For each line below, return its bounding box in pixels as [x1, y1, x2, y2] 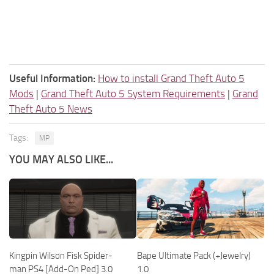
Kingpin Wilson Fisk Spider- [9, 250, 113, 262]
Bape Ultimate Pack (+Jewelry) [137, 250, 251, 262]
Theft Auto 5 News [9, 103, 92, 116]
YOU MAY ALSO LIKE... [9, 153, 113, 167]
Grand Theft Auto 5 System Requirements [41, 87, 225, 100]
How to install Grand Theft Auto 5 [98, 72, 245, 85]
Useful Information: [9, 72, 95, 85]
